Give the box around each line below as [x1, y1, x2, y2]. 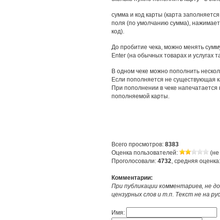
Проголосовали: [111, 158, 158, 165]
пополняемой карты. [111, 93, 169, 100]
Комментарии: [111, 174, 153, 181]
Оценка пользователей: [111, 149, 179, 156]
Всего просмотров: [111, 141, 165, 148]
